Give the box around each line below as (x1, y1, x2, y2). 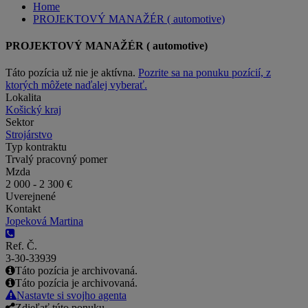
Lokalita (5, 91, 41, 104)
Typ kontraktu (5, 141, 67, 153)
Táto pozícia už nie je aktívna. (5, 67, 138, 79)
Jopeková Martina (5, 215, 83, 228)
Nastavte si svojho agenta (16, 289, 126, 302)
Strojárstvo (5, 129, 52, 141)
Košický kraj (5, 104, 61, 116)
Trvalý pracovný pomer (5, 153, 107, 166)
